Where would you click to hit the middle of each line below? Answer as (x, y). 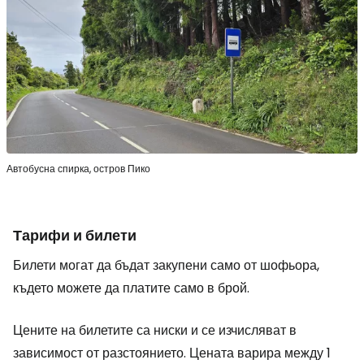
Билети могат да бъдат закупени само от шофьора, (166, 266)
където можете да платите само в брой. (131, 288)
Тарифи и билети (75, 236)
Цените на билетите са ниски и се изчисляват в (155, 331)
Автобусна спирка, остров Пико (78, 169)
